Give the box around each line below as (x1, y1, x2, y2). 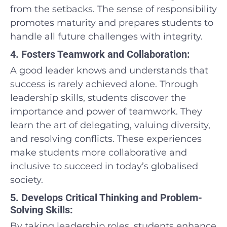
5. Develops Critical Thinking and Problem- (10, 191, 202, 204)
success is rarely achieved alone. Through (10, 78, 198, 90)
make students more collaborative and (10, 146, 187, 158)
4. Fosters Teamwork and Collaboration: (10, 48, 190, 60)
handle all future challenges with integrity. (10, 30, 203, 42)
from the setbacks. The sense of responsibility (10, 3, 217, 15)
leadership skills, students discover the (10, 92, 186, 103)
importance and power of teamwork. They (10, 105, 202, 117)
